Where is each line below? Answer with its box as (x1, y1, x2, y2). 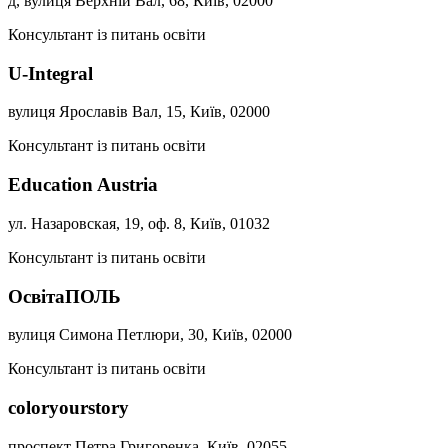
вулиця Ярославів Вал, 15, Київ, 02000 (8, 103, 270, 121)
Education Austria (8, 174, 158, 196)
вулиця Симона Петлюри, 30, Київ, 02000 (8, 326, 292, 344)
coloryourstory (8, 397, 129, 418)
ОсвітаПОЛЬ (8, 285, 121, 307)
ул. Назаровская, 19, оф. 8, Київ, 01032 (8, 214, 270, 232)
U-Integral (8, 62, 93, 84)
